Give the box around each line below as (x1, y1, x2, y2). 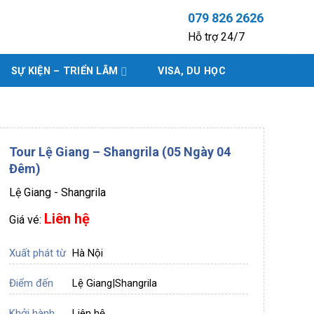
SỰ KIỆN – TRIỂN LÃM (11, 65, 118, 77)
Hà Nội (71, 246, 103, 259)
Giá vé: (8, 213, 44, 226)
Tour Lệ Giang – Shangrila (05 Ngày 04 (8, 144, 231, 159)
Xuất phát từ (8, 246, 66, 259)
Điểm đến (8, 276, 53, 289)
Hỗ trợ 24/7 (188, 30, 245, 43)
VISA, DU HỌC (158, 65, 226, 77)
